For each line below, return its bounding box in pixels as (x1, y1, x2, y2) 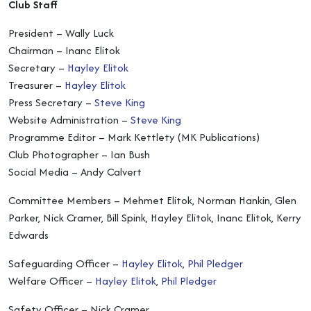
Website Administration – (8, 112, 131, 128)
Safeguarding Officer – (8, 255, 121, 271)
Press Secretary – (8, 94, 94, 110)
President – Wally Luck (8, 25, 114, 41)
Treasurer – (8, 77, 65, 93)
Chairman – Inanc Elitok (8, 42, 120, 58)
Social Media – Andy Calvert (8, 164, 142, 180)
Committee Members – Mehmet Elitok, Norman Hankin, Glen (8, 192, 296, 208)
